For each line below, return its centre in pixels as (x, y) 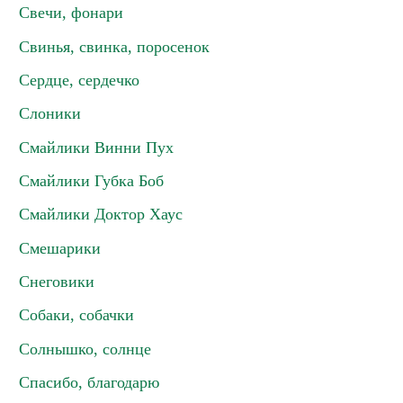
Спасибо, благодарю (89, 382)
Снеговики (57, 282)
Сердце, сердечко (79, 80)
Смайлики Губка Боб (91, 181)
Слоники (50, 113)
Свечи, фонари (71, 13)
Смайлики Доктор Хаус (101, 214)
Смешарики (60, 248)
